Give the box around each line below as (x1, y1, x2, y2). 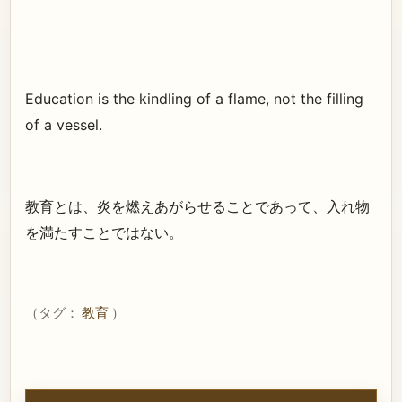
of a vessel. (25, 115, 102, 134)
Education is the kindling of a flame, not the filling (25, 89, 363, 108)
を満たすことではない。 (25, 223, 183, 242)
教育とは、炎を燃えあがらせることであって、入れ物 (25, 197, 370, 216)
